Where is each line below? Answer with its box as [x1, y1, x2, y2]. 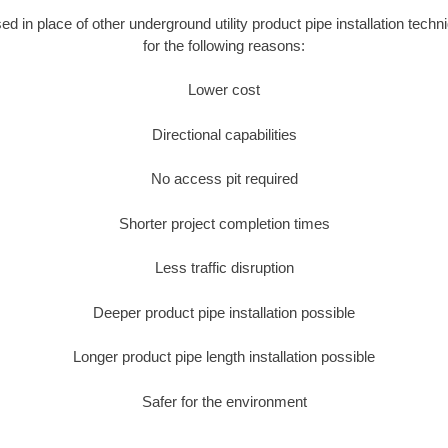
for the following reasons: [143, 36, 305, 54]
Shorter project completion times [118, 214, 330, 232]
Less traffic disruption [154, 259, 294, 277]
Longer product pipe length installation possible [73, 348, 375, 366]
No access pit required [150, 170, 298, 188]
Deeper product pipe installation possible [93, 303, 355, 321]
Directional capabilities [151, 125, 297, 143]
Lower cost [188, 81, 260, 99]
